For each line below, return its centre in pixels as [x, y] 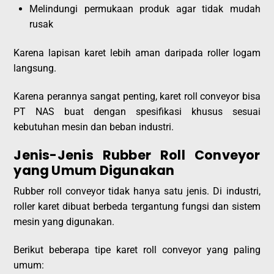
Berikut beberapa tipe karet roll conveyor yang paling [137, 250]
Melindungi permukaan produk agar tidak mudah [145, 9]
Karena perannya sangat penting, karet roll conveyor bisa [137, 97]
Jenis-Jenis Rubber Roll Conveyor [137, 155]
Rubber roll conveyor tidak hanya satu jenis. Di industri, [137, 191]
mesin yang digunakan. [64, 222]
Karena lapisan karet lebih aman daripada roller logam [137, 53]
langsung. [35, 68]
